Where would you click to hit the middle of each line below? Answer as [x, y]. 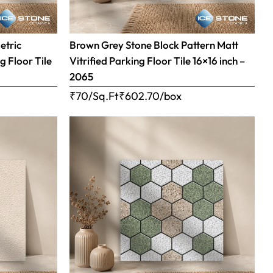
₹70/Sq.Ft [94, 96]
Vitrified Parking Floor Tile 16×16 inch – [157, 60]
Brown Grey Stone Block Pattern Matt [154, 44]
